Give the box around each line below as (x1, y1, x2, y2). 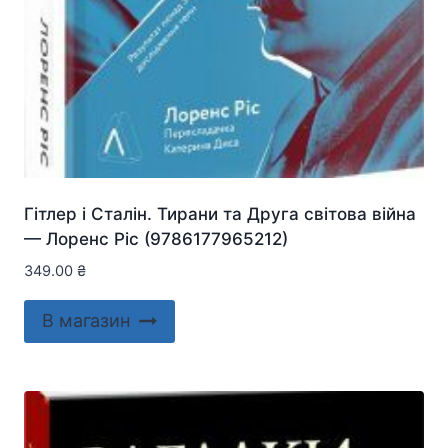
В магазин (42, 310, 130, 332)
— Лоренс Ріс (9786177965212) (24, 229, 288, 250)
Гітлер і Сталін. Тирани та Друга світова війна (24, 204, 416, 225)
